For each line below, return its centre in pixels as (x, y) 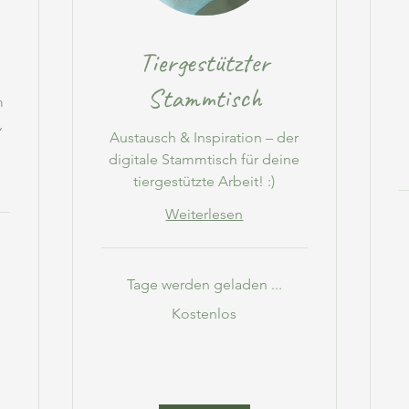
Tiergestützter (204, 63)
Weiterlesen (204, 215)
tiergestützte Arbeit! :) (204, 182)
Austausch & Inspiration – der (204, 138)
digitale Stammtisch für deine (204, 160)
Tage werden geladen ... (204, 285)
